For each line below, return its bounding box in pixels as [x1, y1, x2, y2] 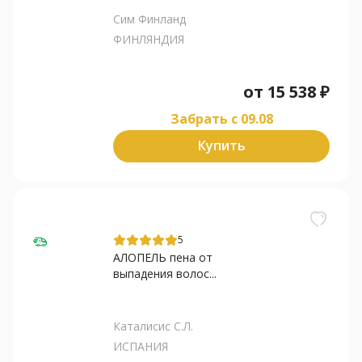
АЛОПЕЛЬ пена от [113, 249, 213, 265]
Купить [197, 137, 246, 155]
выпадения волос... [113, 265, 217, 281]
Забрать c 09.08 [170, 109, 273, 128]
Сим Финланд [113, 11, 186, 27]
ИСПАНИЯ [113, 338, 168, 354]
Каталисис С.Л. [113, 318, 193, 334]
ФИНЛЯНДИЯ [113, 31, 184, 47]
